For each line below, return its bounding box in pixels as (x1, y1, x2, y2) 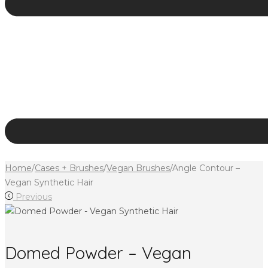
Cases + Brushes (35, 163, 103, 173)
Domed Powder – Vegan (5, 242, 191, 264)
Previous (16, 191, 52, 202)
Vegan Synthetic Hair (5, 177, 93, 188)
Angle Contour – (172, 163, 240, 173)
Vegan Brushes (106, 163, 170, 173)
